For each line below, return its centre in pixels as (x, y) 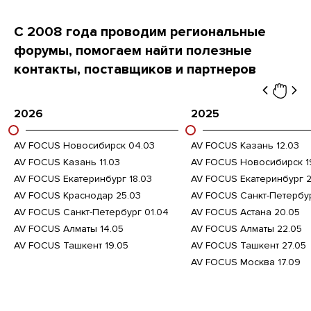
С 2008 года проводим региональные (140, 32)
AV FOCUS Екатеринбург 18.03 (83, 178)
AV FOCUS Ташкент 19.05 (71, 245)
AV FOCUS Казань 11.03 (67, 162)
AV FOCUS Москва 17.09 (246, 262)
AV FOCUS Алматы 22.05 (246, 228)
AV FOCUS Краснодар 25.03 (77, 195)
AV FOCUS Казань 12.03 (245, 145)
